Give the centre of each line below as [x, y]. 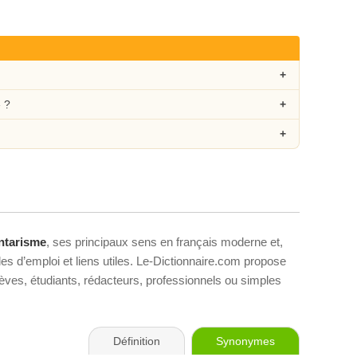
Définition [137, 341]
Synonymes [245, 341]
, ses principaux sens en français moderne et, [165, 242]
